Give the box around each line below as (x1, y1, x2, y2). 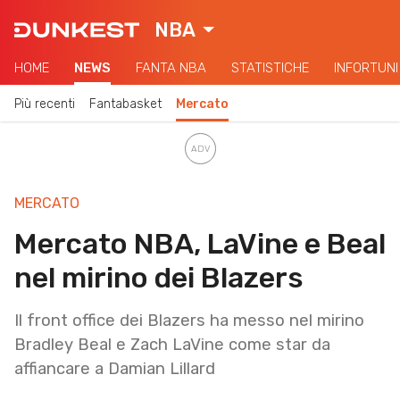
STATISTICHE (231, 60, 309, 76)
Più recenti (14, 96, 75, 112)
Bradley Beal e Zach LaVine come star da (14, 334, 330, 354)
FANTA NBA (136, 60, 206, 76)
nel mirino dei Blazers (14, 260, 304, 295)
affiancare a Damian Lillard (14, 358, 215, 379)
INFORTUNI (334, 60, 398, 76)
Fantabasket (89, 96, 162, 112)
